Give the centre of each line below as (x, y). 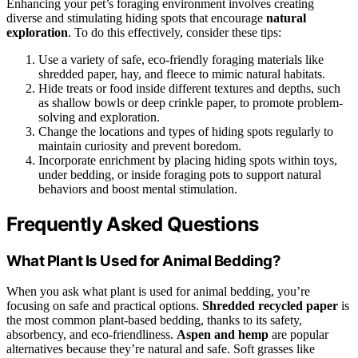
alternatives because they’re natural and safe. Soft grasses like (161, 349)
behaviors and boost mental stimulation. (138, 189)
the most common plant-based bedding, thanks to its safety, (154, 320)
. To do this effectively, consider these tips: (175, 32)
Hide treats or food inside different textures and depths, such (189, 88)
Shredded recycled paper (270, 306)
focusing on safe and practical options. (104, 306)
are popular (298, 335)
